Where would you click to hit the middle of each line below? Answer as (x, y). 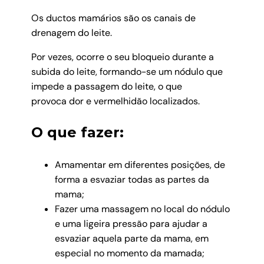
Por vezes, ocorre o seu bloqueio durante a (122, 57)
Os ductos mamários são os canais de (113, 18)
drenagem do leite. (71, 32)
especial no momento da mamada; (129, 253)
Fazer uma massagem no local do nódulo (142, 209)
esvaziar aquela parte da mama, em (131, 238)
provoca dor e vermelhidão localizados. (115, 101)
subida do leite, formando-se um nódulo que (127, 71)
